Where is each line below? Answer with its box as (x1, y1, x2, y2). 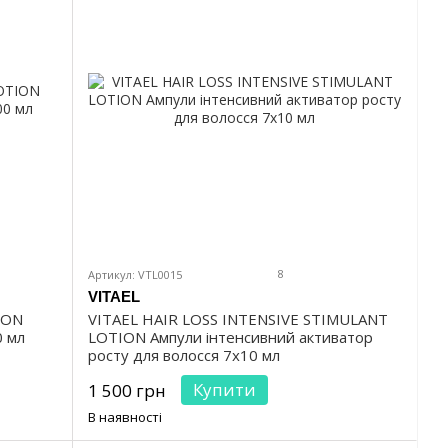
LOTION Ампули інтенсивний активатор (88, 327, 373, 348)
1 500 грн (88, 379, 166, 403)
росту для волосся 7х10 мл (88, 345, 280, 366)
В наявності (88, 408, 162, 427)
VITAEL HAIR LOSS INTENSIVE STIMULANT (88, 309, 388, 330)
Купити (193, 378, 256, 402)
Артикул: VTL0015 (88, 267, 182, 283)
